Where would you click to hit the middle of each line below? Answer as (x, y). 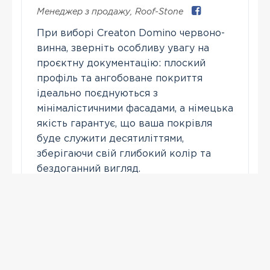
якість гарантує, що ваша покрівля (124, 124)
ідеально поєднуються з (97, 94)
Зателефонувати (86, 197)
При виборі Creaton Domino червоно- (131, 33)
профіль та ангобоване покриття (120, 79)
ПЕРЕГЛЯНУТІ (46, 257)
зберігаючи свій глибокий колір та (124, 154)
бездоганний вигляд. (89, 169)
